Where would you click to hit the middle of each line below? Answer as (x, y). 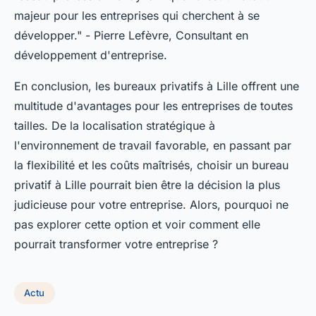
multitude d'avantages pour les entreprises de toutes (153, 105)
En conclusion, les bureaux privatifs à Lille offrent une (157, 86)
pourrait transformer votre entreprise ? (116, 244)
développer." (48, 35)
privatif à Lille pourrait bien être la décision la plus (147, 184)
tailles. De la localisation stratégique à (115, 125)
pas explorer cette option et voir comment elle (137, 224)
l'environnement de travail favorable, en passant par (153, 145)
